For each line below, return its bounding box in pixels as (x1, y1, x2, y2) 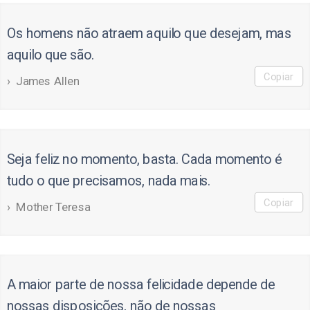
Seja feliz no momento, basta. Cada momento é (6, 150, 282, 168)
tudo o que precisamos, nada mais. (6, 172, 211, 190)
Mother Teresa (16, 200, 91, 215)
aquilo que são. (6, 46, 95, 64)
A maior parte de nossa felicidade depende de (6, 276, 275, 293)
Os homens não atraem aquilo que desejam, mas (6, 24, 291, 42)
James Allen (16, 74, 80, 89)
